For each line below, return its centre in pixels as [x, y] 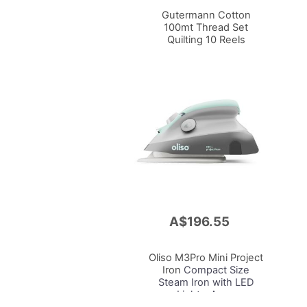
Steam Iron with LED [206, 283]
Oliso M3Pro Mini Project [206, 258]
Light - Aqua [206, 295]
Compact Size [216, 270]
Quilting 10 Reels [206, 39]
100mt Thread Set [206, 27]
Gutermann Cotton [206, 15]
